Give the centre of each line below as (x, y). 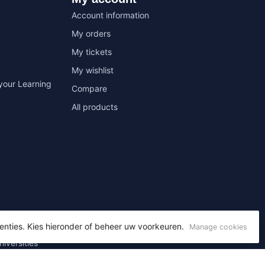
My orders (91, 33)
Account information (110, 15)
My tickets (92, 51)
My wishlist (93, 70)
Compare (89, 88)
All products (95, 106)
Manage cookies (218, 227)
